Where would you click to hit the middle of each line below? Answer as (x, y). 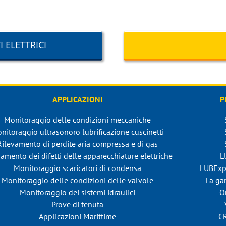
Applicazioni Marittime (78, 217)
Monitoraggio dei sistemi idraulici (78, 192)
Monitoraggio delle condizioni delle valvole (78, 180)
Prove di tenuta (78, 205)
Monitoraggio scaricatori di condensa (78, 168)
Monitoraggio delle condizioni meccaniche (78, 120)
